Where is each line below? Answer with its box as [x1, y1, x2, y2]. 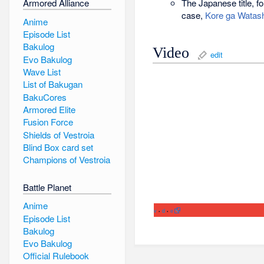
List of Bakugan [22, 78, 82, 91]
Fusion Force [22, 115, 73, 128]
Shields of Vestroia [22, 128, 94, 141]
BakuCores [22, 90, 67, 103]
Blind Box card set [22, 140, 93, 153]
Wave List [22, 65, 61, 78]
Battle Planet [22, 180, 71, 193]
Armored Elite [22, 103, 75, 115]
